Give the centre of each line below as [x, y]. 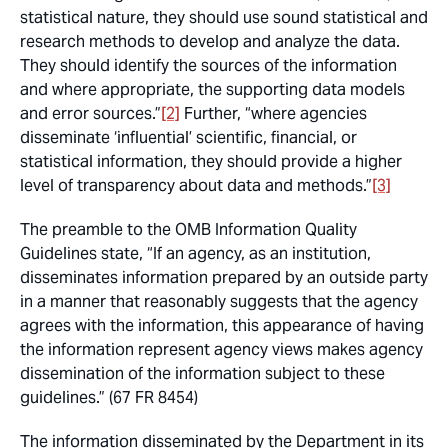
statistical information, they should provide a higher [211, 162]
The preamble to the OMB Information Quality [188, 230]
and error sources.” [90, 114]
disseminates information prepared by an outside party [224, 278]
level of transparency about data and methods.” [196, 186]
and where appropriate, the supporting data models [212, 90]
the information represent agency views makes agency [221, 350]
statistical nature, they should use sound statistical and [224, 18]
